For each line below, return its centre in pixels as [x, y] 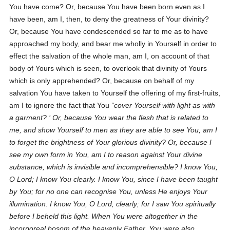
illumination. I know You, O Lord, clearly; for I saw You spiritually [113, 204]
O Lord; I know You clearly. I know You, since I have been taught [114, 179]
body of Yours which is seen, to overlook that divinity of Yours [108, 68]
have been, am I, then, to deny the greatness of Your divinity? [109, 19]
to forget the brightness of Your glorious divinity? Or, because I [111, 142]
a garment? [29, 118]
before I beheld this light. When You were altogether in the [104, 216]
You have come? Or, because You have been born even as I [107, 7]
